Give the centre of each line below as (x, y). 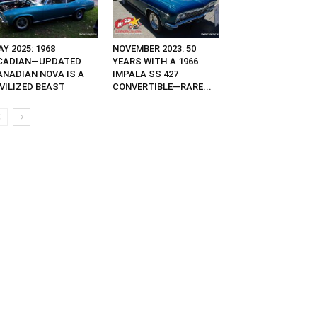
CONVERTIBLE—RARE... (162, 87)
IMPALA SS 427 (145, 74)
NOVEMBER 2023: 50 (154, 49)
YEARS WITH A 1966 (155, 62)
